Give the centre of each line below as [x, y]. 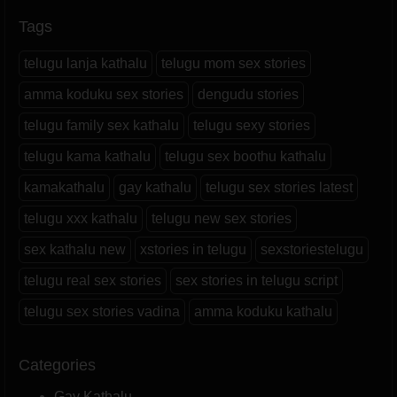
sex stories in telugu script [257, 280]
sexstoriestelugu [312, 249]
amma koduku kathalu [263, 311]
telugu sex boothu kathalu [245, 156]
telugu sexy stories [252, 125]
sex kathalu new [75, 249]
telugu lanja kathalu [86, 63]
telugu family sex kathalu [101, 125]
